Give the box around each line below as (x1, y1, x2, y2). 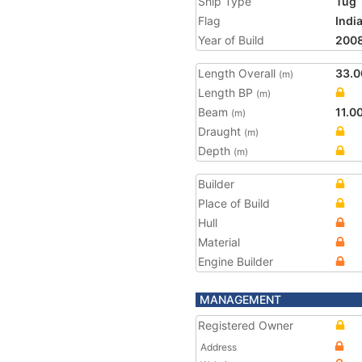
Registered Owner (198, 318, 293, 332)
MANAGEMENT (200, 293, 281, 306)
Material (198, 235, 240, 249)
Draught (198, 124, 244, 138)
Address (200, 341, 237, 353)
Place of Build (198, 196, 270, 210)
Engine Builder (198, 255, 273, 268)
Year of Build (198, 33, 264, 47)
